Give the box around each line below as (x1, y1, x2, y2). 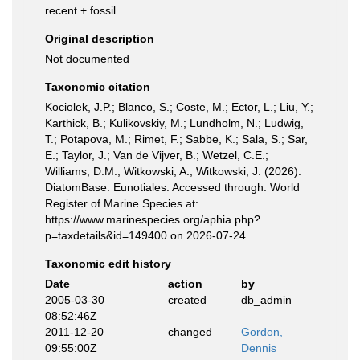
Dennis (241, 342, 276, 354)
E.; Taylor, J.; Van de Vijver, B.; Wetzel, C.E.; (45, 149, 268, 162)
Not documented (45, 52, 129, 65)
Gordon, (241, 325, 283, 338)
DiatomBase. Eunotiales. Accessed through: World (45, 181, 300, 194)
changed (167, 325, 212, 338)
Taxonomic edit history (45, 257, 171, 270)
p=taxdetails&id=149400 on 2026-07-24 (45, 229, 246, 242)
